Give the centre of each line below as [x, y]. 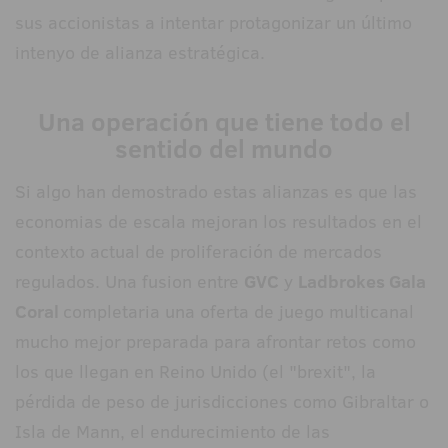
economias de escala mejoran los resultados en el [218, 222]
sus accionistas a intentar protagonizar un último [213, 23]
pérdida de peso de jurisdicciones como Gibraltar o [222, 402]
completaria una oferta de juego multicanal [238, 312]
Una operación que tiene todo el [224, 122]
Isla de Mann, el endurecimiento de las [172, 432]
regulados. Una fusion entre [129, 282]
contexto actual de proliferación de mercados [198, 252]
